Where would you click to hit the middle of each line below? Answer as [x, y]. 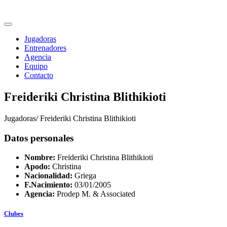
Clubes [14, 214]
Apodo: [37, 167]
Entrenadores [45, 48]
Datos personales [39, 138]
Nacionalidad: [48, 176]
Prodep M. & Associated [95, 194]
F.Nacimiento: [48, 185]
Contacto [39, 75]
